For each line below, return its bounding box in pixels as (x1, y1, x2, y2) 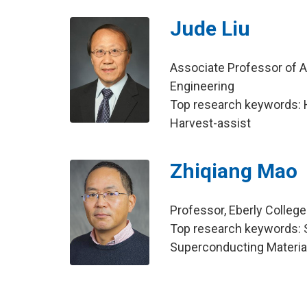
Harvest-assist (170, 115, 251, 130)
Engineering (170, 78, 235, 93)
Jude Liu (170, 16, 251, 40)
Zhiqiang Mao (170, 158, 298, 183)
